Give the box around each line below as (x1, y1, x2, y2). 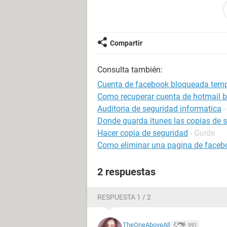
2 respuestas (97, 166, 156, 178)
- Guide (190, 128, 215, 138)
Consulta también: (97, 65, 163, 74)
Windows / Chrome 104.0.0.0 (97, 13, 189, 21)
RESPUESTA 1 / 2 (97, 193, 151, 201)
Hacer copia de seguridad (97, 128, 188, 138)
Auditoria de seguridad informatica (97, 104, 221, 113)
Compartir (110, 39, 142, 47)
